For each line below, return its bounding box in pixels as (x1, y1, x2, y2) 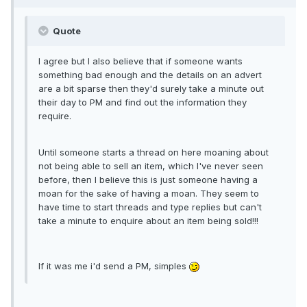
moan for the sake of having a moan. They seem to (38, 188, 259, 199)
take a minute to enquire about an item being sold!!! (38, 215, 258, 227)
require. (38, 110, 71, 122)
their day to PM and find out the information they (38, 97, 247, 108)
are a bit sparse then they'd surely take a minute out (38, 83, 264, 95)
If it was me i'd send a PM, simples (38, 260, 189, 272)
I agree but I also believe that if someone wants (38, 56, 243, 67)
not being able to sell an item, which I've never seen (38, 160, 263, 172)
